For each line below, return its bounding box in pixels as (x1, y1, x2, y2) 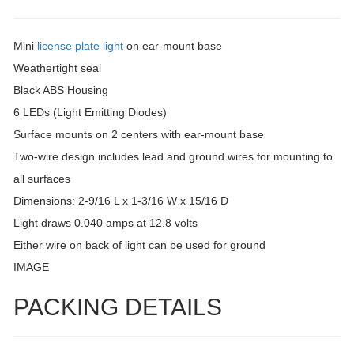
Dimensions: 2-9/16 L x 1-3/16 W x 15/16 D (13, 194, 228, 207)
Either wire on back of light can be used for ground (13, 238, 265, 251)
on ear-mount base (123, 39, 222, 52)
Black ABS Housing (13, 83, 108, 96)
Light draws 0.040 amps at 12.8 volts (13, 216, 198, 229)
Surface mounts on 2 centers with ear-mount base (13, 127, 264, 141)
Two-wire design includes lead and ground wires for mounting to (13, 149, 333, 163)
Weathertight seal (13, 61, 101, 74)
